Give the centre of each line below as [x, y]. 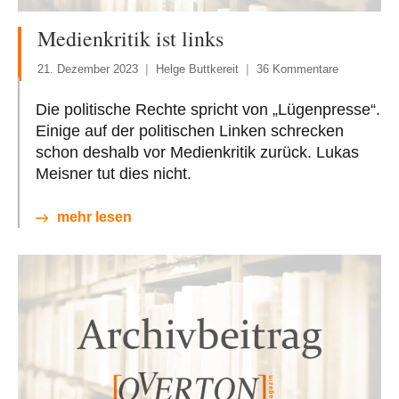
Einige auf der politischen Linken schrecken [190, 131]
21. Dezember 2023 [88, 69]
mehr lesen [94, 217]
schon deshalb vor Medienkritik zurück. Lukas [197, 153]
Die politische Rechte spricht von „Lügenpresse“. [208, 110]
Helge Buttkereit [197, 69]
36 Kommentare [297, 69]
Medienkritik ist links [130, 39]
